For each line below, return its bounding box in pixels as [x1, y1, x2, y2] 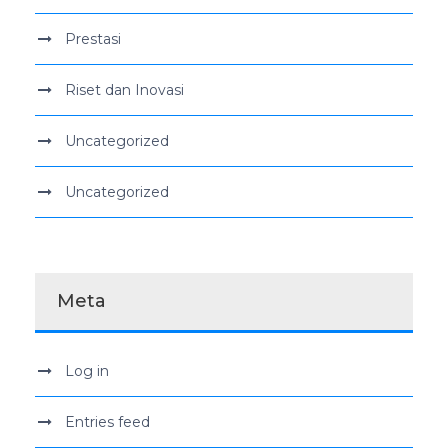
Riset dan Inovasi [65, 80, 184, 99]
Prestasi [65, 29, 121, 48]
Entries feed [65, 412, 150, 431]
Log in [65, 361, 109, 380]
